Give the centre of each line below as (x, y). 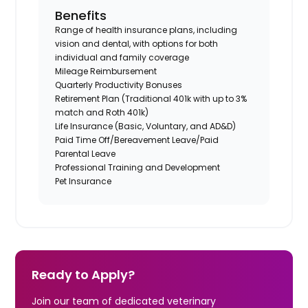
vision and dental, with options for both (137, 43)
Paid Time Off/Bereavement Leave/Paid (137, 140)
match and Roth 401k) (102, 112)
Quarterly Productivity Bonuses (119, 85)
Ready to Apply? (84, 274)
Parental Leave (86, 153)
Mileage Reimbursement (106, 71)
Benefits (81, 15)
